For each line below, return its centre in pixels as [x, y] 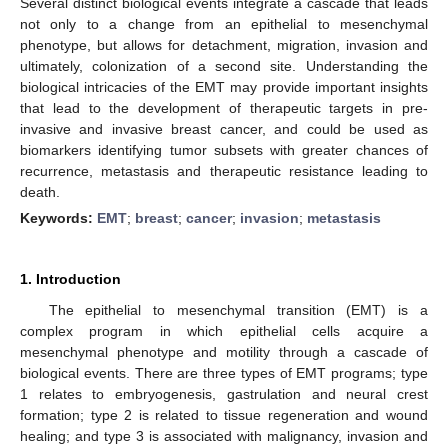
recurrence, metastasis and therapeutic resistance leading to [224, 170]
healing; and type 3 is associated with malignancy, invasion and [224, 435]
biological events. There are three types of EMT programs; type [224, 372]
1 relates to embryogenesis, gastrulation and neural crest [224, 393]
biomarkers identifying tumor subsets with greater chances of [224, 149]
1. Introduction [70, 278]
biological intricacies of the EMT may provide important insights [224, 86]
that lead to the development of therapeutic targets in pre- [224, 107]
